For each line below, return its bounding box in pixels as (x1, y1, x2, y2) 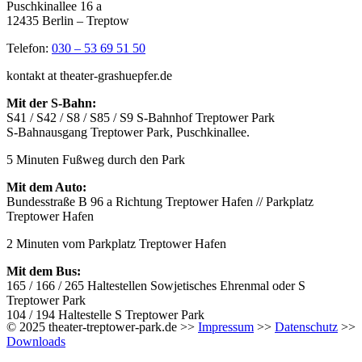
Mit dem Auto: (6, 180, 86, 195)
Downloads (6, 335, 65, 349)
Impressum (198, 320, 254, 335)
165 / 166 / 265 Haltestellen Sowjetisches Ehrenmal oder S (6, 279, 305, 293)
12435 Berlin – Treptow (6, 14, 129, 28)
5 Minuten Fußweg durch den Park (6, 153, 185, 167)
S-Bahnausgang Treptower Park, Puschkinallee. (6, 125, 250, 140)
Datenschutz (275, 320, 338, 335)
